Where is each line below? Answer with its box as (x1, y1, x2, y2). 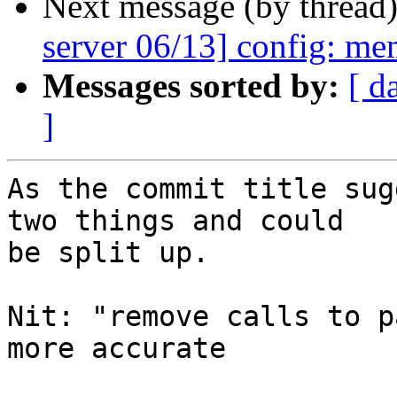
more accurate (7, 332, 226, 365)
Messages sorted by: (43, 66, 339, 105)
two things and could (7, 205, 344, 237)
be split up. (7, 237, 209, 269)
